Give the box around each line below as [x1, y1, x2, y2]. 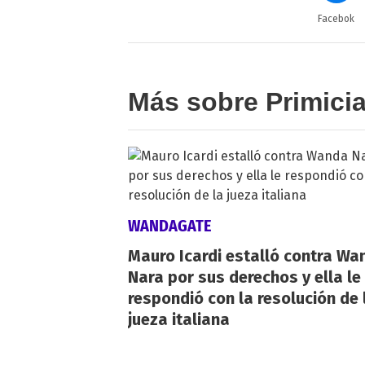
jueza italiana [128, 309, 230, 329]
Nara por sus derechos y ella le [128, 266, 361, 287]
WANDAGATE [128, 215, 211, 235]
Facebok [318, 12, 355, 24]
